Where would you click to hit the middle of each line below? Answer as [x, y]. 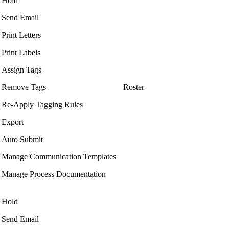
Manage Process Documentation [54, 174]
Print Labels [21, 53]
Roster [134, 87]
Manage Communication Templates [59, 157]
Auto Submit [22, 140]
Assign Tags [21, 70]
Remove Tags [24, 87]
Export [13, 122]
